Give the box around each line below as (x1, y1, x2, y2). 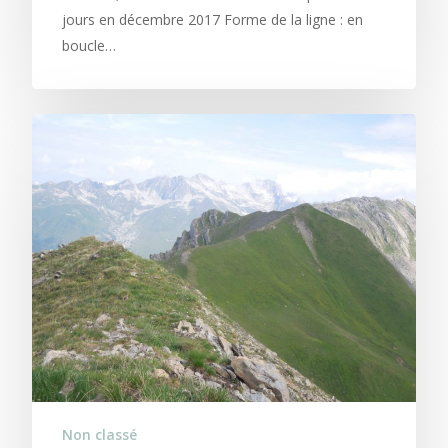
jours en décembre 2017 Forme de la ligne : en (62, 10, 363, 30)
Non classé (62, 425, 137, 445)
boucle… (62, 36, 116, 56)
